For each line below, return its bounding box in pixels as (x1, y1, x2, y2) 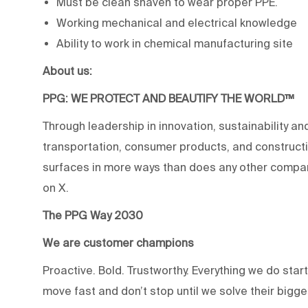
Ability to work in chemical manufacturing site (56, 36, 293, 49)
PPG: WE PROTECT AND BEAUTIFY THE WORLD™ (43, 91, 294, 104)
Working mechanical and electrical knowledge (56, 16, 297, 29)
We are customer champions (43, 236, 194, 249)
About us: (43, 64, 92, 77)
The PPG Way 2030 (43, 208, 146, 221)
